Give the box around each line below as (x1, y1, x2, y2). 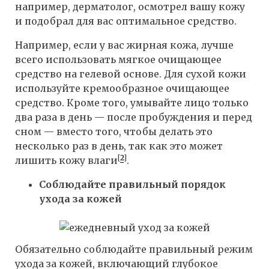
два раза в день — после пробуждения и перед (15, 110, 252, 123)
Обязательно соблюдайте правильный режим (15, 243, 253, 256)
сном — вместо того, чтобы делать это (15, 125, 213, 138)
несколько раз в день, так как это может (15, 139, 223, 152)
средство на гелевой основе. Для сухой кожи (15, 67, 246, 80)
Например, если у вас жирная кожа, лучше (15, 38, 234, 51)
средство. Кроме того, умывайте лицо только (15, 96, 249, 109)
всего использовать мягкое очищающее (15, 53, 222, 65)
